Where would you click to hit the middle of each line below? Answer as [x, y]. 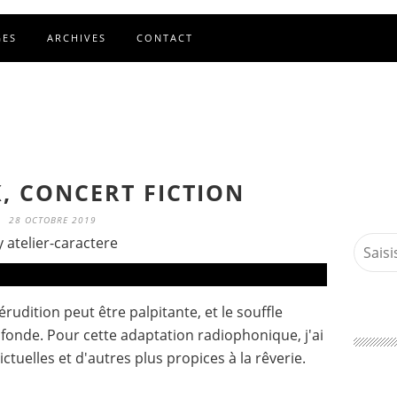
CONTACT [165, 38]
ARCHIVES [77, 38]
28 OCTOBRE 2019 [52, 220]
